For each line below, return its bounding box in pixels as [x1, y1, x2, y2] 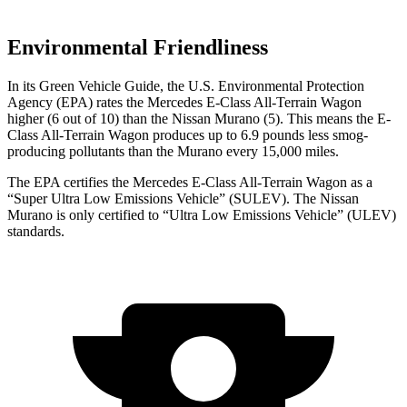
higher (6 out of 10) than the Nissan [7, 110, 214, 126]
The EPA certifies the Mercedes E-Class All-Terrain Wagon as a [7, 174, 372, 190]
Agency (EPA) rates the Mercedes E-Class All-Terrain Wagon [7, 94, 362, 110]
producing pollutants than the [7, 143, 177, 159]
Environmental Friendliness [7, 35, 268, 60]
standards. [7, 223, 65, 239]
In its [7, 77, 39, 94]
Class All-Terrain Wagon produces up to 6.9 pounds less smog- [7, 126, 368, 143]
